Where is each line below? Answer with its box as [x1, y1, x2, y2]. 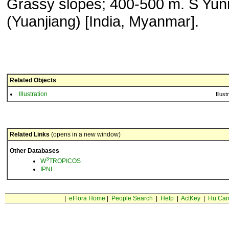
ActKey [180, 195, 200, 202]
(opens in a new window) [50, 131, 121, 138]
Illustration [19, 90, 48, 98]
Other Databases [10, 147, 59, 154]
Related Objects [10, 77, 56, 84]
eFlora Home [68, 195, 105, 202]
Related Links [10, 131, 50, 138]
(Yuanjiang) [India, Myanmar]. [7, 13, 199, 30]
